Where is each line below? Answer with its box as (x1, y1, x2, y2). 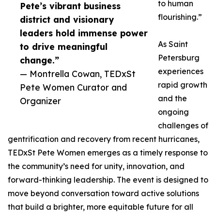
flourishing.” (158, 12, 202, 22)
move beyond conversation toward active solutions (8, 188, 199, 199)
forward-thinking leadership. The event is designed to (8, 175, 208, 185)
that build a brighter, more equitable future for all (8, 202, 193, 212)
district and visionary (20, 14, 114, 25)
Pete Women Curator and (20, 82, 127, 93)
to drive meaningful (20, 41, 108, 52)
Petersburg (158, 53, 200, 63)
